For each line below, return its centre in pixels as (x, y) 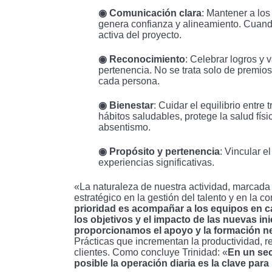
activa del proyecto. (140, 35)
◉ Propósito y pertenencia (159, 151)
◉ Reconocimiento (142, 59)
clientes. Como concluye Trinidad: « (151, 252)
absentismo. (124, 127)
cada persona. (129, 81)
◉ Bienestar (126, 105)
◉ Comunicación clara (150, 13)
